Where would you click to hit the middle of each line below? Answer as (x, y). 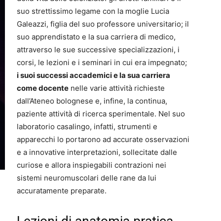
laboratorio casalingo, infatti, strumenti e (87, 127)
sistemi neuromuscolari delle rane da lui (87, 178)
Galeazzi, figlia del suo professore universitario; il (103, 24)
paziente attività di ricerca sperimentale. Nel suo (101, 114)
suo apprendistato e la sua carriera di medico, (96, 37)
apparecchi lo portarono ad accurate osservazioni (103, 140)
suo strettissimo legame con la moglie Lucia (93, 11)
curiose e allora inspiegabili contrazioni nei (92, 165)
